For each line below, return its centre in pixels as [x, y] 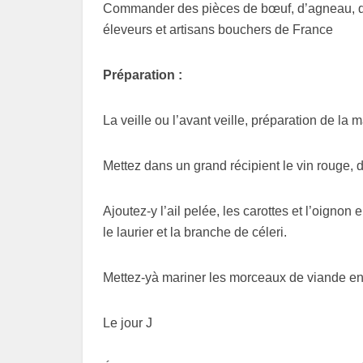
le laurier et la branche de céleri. [195, 233]
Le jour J [128, 323]
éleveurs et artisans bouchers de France [218, 30]
